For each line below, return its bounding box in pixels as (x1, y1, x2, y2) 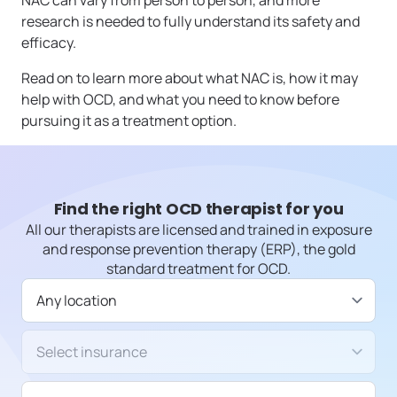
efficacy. (21, 33, 76, 53)
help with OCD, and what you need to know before (21, 90, 339, 110)
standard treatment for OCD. (106, 259, 291, 279)
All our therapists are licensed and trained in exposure (25, 220, 372, 240)
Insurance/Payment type (20, 330, 191, 350)
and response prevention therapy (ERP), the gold (42, 239, 355, 260)
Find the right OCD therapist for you (53, 198, 344, 221)
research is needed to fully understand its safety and (21, 12, 360, 32)
